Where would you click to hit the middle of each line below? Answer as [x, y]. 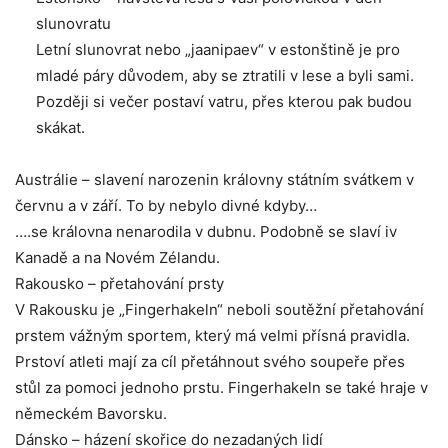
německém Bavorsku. [91, 414]
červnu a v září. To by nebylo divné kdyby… [166, 206]
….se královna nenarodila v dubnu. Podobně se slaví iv [206, 232]
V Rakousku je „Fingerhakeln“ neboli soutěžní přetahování [219, 310]
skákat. [60, 128]
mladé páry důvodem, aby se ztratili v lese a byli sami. [225, 76]
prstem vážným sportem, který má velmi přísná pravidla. [212, 336]
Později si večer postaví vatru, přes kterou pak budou [224, 102]
